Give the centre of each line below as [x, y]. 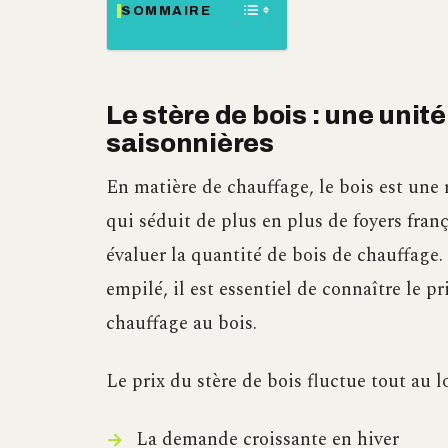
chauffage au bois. [181, 323]
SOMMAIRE [166, 10]
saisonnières [190, 143]
